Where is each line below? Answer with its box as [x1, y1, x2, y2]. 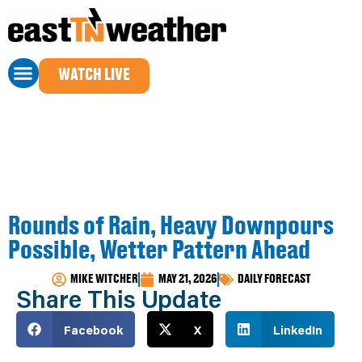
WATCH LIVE [57, 67, 130, 83]
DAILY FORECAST [237, 273, 311, 285]
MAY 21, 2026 [158, 273, 217, 285]
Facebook [63, 321, 123, 338]
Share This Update [16, 283, 221, 314]
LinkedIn [272, 321, 322, 338]
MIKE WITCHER [69, 273, 138, 285]
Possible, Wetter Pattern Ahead [8, 240, 310, 263]
